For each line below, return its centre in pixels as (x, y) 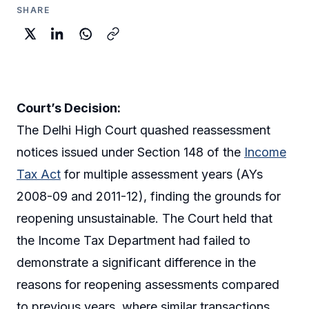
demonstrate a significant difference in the (136, 262)
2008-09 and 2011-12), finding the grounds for (149, 196)
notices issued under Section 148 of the (130, 152)
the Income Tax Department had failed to (133, 240)
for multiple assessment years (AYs (162, 174)
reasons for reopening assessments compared (148, 284)
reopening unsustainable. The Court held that (144, 218)
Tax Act (39, 174)
